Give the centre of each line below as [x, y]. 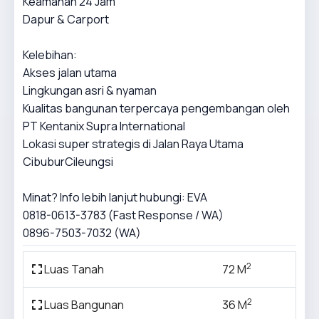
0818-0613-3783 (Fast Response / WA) [123, 215]
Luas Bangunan [83, 305]
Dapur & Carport [66, 19]
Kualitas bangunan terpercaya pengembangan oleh [156, 108]
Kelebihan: [50, 55]
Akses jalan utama [70, 73]
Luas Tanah [73, 269]
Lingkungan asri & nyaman [90, 90]
